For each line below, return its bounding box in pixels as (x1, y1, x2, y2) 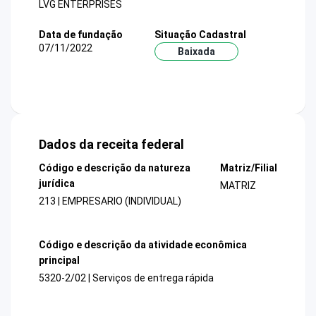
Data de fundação (39, 28, 123, 40)
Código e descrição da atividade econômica (39, 238, 247, 250)
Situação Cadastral (154, 28, 246, 40)
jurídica (39, 178, 75, 190)
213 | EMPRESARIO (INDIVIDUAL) (39, 195, 181, 207)
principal (39, 254, 80, 266)
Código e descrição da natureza (39, 162, 190, 174)
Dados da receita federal (39, 137, 184, 152)
